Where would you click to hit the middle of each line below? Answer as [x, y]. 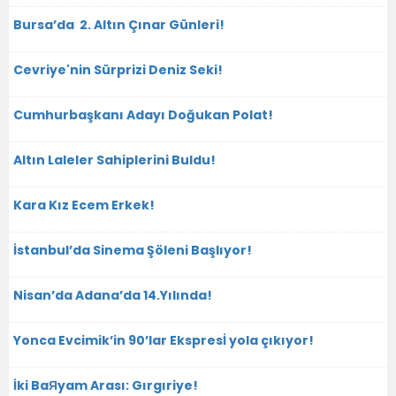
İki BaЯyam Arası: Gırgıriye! [106, 385]
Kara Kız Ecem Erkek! [84, 205]
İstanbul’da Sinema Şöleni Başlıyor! [133, 250]
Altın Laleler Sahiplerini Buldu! [114, 160]
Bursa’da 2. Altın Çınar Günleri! [119, 24]
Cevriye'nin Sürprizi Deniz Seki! [118, 69]
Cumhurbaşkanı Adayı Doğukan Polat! [143, 114]
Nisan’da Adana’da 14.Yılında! [113, 295]
